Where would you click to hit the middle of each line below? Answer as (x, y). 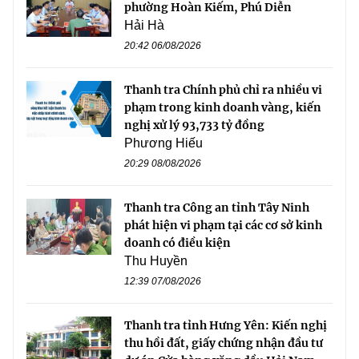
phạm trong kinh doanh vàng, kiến (223, 107)
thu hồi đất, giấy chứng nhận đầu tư (224, 343)
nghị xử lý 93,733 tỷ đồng (194, 125)
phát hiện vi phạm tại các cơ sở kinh (223, 225)
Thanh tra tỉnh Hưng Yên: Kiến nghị (226, 325)
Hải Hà (144, 25)
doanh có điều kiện (177, 242)
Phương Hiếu (163, 143)
